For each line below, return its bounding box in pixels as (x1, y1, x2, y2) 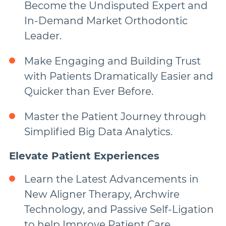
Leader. (24, 30, 62, 42)
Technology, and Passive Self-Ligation (24, 203, 214, 215)
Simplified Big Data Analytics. (24, 126, 173, 138)
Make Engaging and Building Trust (24, 55, 201, 67)
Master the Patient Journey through (24, 110, 206, 123)
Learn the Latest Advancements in (24, 173, 199, 185)
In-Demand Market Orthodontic (24, 15, 188, 27)
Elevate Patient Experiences (9, 150, 159, 162)
